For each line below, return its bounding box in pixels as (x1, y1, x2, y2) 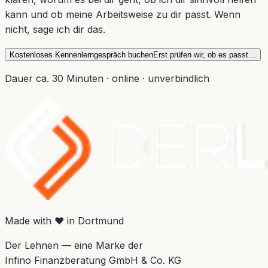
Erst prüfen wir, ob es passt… (153, 50, 256, 60)
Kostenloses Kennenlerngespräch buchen (10, 50, 153, 60)
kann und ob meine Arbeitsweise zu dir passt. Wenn (5, 8, 240, 21)
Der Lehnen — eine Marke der (5, 239, 143, 252)
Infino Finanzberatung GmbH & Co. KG (5, 254, 181, 267)
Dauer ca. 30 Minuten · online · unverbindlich (5, 72, 209, 85)
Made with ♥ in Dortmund (5, 215, 124, 227)
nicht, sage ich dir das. (5, 23, 105, 36)
